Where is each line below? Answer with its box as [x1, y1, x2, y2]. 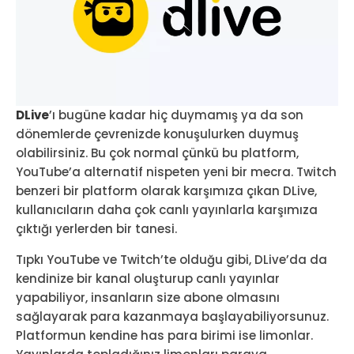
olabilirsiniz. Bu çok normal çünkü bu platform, [16, 145, 299, 162]
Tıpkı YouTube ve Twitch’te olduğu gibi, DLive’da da [16, 251, 327, 269]
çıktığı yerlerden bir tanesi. [16, 220, 177, 238]
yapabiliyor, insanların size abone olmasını [16, 289, 280, 307]
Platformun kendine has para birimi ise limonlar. [16, 327, 313, 345]
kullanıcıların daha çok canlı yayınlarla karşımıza [16, 201, 318, 219]
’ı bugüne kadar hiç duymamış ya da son [49, 107, 303, 124]
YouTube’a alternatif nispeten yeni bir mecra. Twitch [16, 164, 337, 181]
